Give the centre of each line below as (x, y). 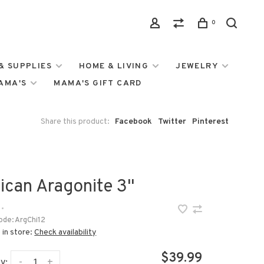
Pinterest (210, 122)
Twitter (172, 122)
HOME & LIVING (114, 66)
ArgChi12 (30, 220)
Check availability (65, 232)
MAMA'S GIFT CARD (98, 83)
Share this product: (75, 122)
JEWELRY (197, 66)
